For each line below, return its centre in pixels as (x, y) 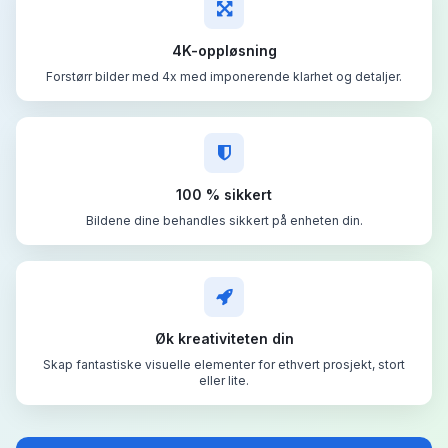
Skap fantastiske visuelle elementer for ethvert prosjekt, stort (224, 364)
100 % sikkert (224, 194)
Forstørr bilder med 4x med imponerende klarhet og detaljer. (224, 76)
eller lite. (224, 380)
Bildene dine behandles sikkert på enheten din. (224, 220)
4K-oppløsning (224, 50)
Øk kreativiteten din (224, 338)
